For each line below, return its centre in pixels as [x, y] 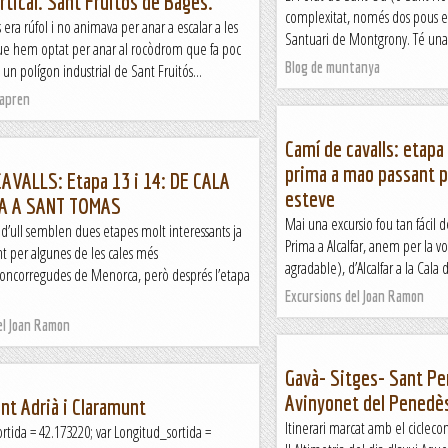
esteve [310, 198]
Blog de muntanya [332, 67]
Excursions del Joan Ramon [354, 296]
